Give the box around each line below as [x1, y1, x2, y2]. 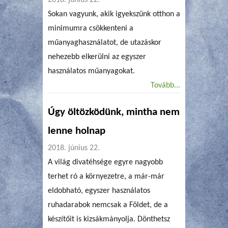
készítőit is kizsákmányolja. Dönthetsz [48, 215, 170, 223]
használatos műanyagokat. [48, 67, 135, 75]
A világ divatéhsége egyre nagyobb [48, 158, 163, 166]
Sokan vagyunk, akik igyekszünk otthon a [48, 10, 180, 18]
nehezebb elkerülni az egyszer [48, 52, 146, 61]
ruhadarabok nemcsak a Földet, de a [48, 201, 168, 209]
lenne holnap [48, 126, 105, 136]
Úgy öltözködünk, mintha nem [48, 107, 180, 118]
